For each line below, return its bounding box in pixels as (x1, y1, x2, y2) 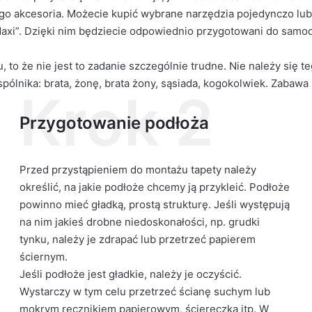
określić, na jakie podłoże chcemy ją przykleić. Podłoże (19, 180, 290, 194)
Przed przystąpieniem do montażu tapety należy (19, 163, 257, 176)
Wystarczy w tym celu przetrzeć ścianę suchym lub (19, 285, 271, 298)
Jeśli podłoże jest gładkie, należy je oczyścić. (19, 267, 242, 281)
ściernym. (19, 250, 68, 263)
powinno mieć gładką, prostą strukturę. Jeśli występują (19, 198, 290, 211)
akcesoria (14, 7, 61, 20)
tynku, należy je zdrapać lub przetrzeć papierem (19, 233, 256, 246)
